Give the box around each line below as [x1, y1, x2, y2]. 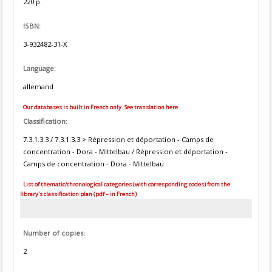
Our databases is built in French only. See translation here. [22, 103, 180, 111]
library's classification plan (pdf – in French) [20, 190, 137, 198]
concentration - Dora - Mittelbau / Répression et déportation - [23, 147, 228, 156]
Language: [23, 64, 56, 73]
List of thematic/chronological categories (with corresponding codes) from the [22, 180, 230, 188]
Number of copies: [23, 228, 85, 238]
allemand [23, 82, 53, 91]
